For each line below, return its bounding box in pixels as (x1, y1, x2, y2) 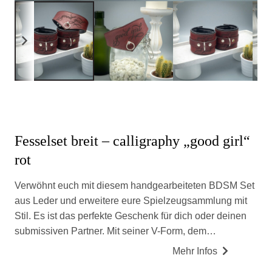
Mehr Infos (172, 246, 218, 257)
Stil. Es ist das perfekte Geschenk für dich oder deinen (15, 211, 246, 222)
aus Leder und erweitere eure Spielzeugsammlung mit (15, 195, 247, 206)
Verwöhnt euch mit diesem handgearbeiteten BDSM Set (15, 180, 254, 191)
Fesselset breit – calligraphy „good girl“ (15, 132, 250, 149)
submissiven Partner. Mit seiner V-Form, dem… (15, 226, 216, 237)
